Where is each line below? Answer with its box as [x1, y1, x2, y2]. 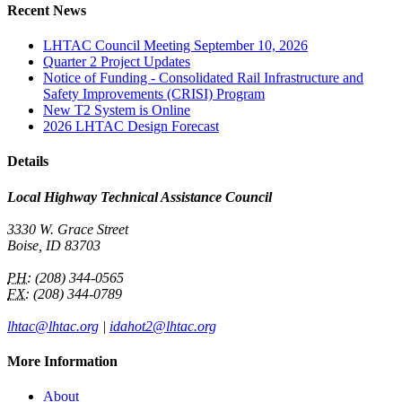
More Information [7, 353, 118, 369]
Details [7, 153, 48, 170]
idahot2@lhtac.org [109, 318, 216, 334]
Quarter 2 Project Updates [43, 54, 190, 70]
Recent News [7, 2, 86, 18]
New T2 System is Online [43, 102, 190, 118]
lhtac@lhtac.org [7, 318, 99, 334]
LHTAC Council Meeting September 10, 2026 [43, 38, 308, 54]
